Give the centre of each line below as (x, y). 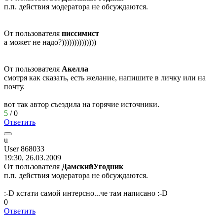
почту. (14, 86)
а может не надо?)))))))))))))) (50, 42)
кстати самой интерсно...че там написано (86, 193)
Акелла (75, 69)
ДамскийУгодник (92, 166)
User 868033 (24, 148)
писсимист (80, 33)
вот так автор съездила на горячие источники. (82, 104)
